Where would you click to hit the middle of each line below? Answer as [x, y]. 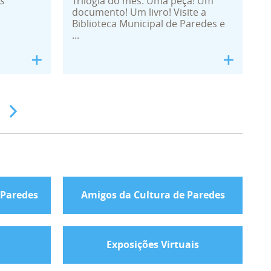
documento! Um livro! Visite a [139, 12]
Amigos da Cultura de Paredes [153, 194]
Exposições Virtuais [153, 244]
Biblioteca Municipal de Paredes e [149, 24]
